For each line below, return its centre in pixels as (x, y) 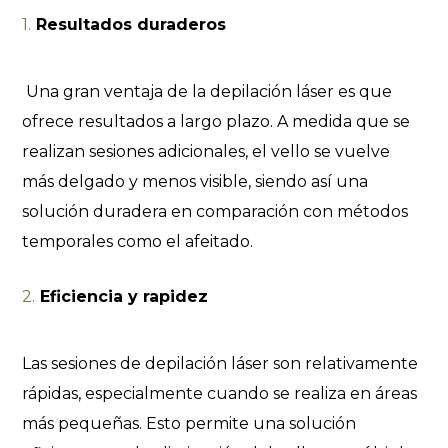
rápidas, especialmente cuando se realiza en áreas (220, 393)
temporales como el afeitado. (138, 241)
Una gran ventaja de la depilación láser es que (207, 91)
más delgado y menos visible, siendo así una (195, 181)
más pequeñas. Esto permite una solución (189, 423)
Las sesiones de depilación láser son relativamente (220, 363)
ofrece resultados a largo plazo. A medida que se (216, 121)
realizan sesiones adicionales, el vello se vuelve (206, 151)
